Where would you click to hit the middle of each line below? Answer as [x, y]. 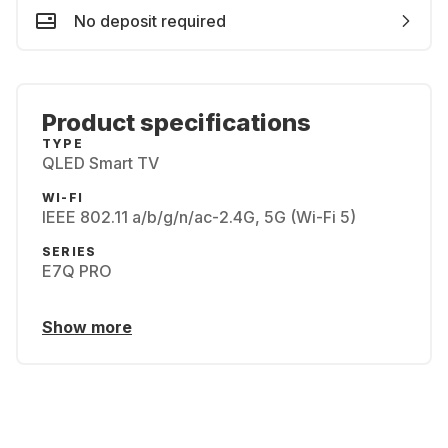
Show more [87, 327]
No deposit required [150, 21]
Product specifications [176, 122]
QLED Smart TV [100, 163]
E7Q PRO [77, 271]
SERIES [69, 251]
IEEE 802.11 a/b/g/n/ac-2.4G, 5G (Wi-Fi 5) [199, 217]
